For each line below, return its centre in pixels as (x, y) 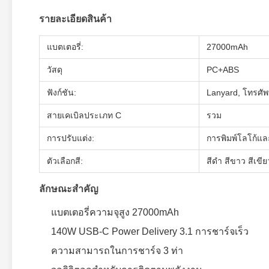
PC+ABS (223, 70)
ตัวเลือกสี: (65, 161)
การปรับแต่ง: (71, 138)
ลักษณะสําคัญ (69, 189)
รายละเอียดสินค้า (75, 19)
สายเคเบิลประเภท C (84, 115)
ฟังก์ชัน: (62, 92)
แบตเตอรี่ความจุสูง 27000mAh (115, 212)
